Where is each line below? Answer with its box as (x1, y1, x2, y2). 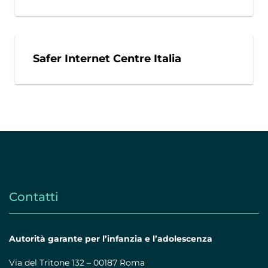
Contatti (9, 190, 59, 205)
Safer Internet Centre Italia (33, 52, 181, 66)
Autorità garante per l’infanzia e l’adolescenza (9, 233, 212, 245)
